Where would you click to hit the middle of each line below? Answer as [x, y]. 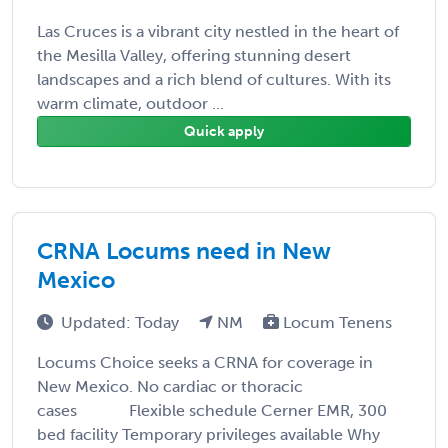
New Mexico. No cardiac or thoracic [170, 386]
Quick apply [224, 131]
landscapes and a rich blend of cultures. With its [214, 79]
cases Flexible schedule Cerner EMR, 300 [212, 410]
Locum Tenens [335, 322]
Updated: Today [122, 322]
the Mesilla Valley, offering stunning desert [194, 55]
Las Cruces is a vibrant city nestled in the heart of [218, 31]
